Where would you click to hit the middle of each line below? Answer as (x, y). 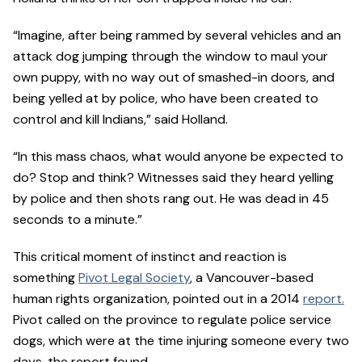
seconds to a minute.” (78, 220)
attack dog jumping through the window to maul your (170, 57)
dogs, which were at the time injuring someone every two (181, 341)
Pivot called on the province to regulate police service (172, 320)
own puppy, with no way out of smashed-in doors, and (174, 78)
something (46, 278)
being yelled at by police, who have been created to (166, 99)
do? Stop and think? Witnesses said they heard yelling (173, 178)
